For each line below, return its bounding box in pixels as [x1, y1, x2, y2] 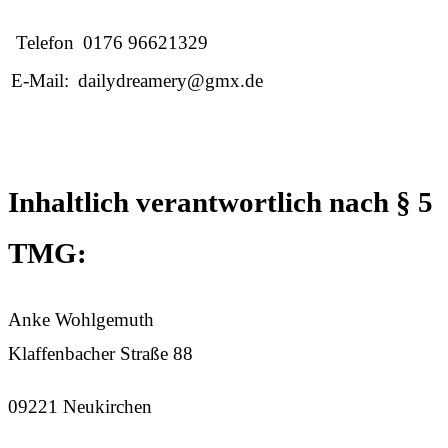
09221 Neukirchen [8, 396, 152, 418]
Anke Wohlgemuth [8, 309, 154, 331]
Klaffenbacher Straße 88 [8, 343, 193, 365]
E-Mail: [11, 69, 69, 91]
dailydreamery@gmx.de [78, 69, 263, 91]
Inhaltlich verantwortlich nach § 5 [8, 187, 433, 219]
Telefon [11, 31, 74, 53]
